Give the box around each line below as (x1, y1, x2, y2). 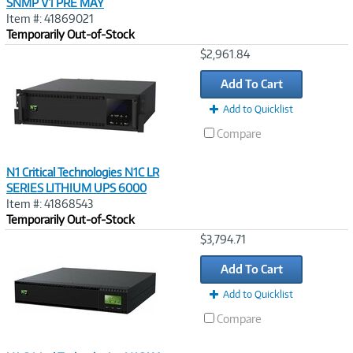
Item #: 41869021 (6, 12, 94, 25)
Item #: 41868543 (6, 197, 93, 210)
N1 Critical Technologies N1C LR (6, 165, 159, 179)
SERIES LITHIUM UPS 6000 (6, 181, 147, 195)
